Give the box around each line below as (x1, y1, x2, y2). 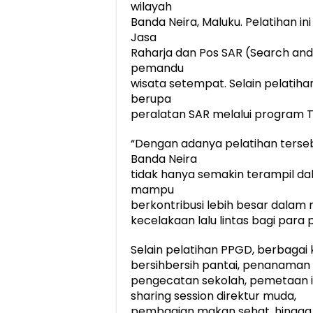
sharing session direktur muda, (131, 288, 296, 305)
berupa (131, 91, 171, 108)
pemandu (131, 60, 184, 77)
